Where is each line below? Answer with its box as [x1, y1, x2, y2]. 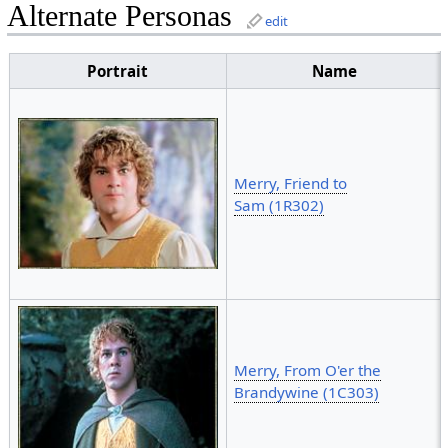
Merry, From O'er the [234, 360, 382, 381]
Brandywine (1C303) [234, 382, 380, 403]
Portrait [87, 61, 149, 82]
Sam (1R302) [234, 195, 325, 216]
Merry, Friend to [234, 173, 348, 194]
